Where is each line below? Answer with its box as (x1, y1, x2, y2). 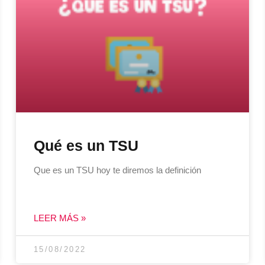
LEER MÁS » (33, 212, 86, 223)
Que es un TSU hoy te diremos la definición (33, 164, 201, 175)
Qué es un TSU (33, 137, 138, 154)
